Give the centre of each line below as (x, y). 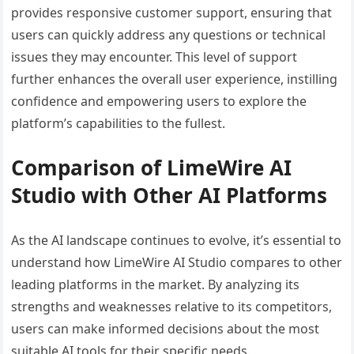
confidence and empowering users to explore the (159, 101)
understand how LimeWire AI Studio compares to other (177, 262)
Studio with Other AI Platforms (169, 195)
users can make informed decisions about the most (166, 328)
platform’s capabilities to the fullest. (119, 123)
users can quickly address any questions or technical (169, 34)
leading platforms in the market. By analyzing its (156, 284)
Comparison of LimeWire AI (152, 167)
